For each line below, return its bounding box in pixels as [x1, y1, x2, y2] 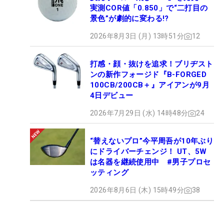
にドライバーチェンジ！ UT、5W [90, 147, 207, 156]
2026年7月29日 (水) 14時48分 [90, 109, 188, 117]
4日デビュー [90, 91, 133, 100]
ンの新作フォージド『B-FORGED [90, 70, 207, 79]
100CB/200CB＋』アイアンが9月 [90, 80, 209, 90]
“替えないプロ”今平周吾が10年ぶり [90, 136, 214, 146]
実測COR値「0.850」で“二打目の [90, 3, 208, 13]
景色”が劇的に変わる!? [90, 14, 169, 23]
